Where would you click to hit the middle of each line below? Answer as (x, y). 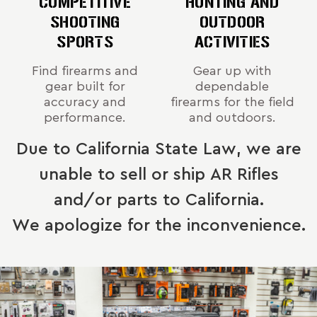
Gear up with (232, 70)
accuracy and (85, 102)
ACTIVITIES (232, 41)
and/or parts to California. (158, 200)
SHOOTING (85, 22)
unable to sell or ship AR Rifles (158, 174)
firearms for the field (232, 102)
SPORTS (85, 41)
